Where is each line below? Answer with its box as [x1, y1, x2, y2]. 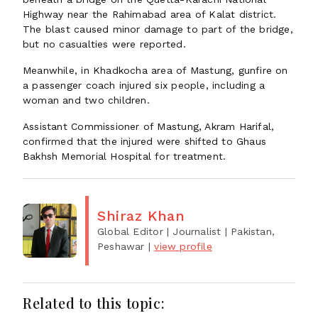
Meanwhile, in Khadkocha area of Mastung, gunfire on [23, 65, 288, 76]
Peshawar [97, 241, 145, 252]
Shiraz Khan [97, 207, 185, 224]
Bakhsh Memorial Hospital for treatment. [23, 150, 226, 162]
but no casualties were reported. [23, 38, 186, 50]
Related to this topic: [23, 293, 165, 312]
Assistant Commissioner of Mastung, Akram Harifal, [23, 121, 275, 132]
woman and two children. [23, 94, 150, 106]
